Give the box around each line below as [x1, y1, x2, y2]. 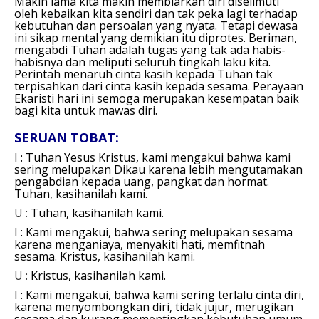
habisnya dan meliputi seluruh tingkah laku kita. [14, 53, 271, 70]
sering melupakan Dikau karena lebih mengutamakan [14, 161, 303, 177]
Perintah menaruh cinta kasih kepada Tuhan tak [14, 66, 273, 82]
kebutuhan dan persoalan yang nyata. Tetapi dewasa [14, 17, 298, 33]
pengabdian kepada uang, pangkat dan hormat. [14, 173, 269, 189]
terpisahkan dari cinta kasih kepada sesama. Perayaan [14, 78, 303, 94]
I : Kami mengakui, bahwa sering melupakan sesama [14, 224, 293, 240]
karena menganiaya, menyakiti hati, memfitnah [14, 236, 265, 252]
